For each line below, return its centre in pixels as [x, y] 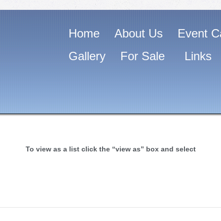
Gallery [87, 56]
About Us [139, 33]
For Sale [143, 56]
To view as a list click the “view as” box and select [110, 149]
